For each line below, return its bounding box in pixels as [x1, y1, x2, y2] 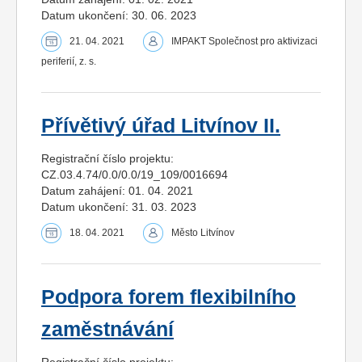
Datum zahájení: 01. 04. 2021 [41, 184, 193, 198]
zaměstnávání [41, 318, 174, 341]
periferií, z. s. [41, 56, 96, 68]
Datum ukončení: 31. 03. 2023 [41, 200, 196, 214]
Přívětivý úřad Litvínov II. [41, 115, 280, 137]
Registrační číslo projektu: [41, 152, 174, 166]
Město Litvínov [171, 227, 234, 239]
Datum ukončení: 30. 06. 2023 [41, 9, 196, 23]
